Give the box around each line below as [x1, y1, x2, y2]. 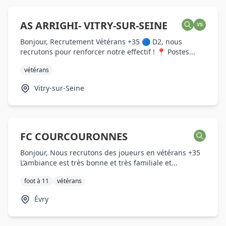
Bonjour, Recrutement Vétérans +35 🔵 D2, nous [20, 37, 182, 46]
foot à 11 [24, 177, 49, 185]
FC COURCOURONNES [20, 130, 128, 143]
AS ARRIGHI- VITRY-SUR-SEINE [20, 19, 167, 32]
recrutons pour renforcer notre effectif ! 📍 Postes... [20, 47, 195, 56]
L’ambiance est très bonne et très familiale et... [20, 158, 178, 167]
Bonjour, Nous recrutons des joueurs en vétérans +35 [20, 148, 200, 157]
